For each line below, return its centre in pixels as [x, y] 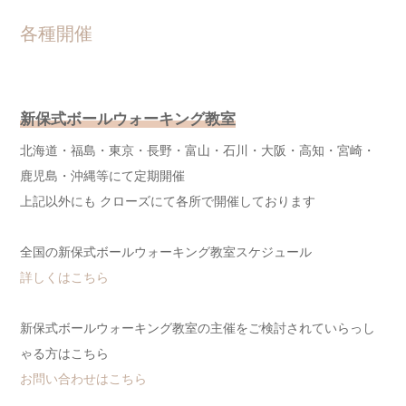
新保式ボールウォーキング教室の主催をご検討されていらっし [198, 329]
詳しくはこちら [64, 278]
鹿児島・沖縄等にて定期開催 [102, 176]
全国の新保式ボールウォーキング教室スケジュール [166, 252]
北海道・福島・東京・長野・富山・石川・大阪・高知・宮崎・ [198, 151]
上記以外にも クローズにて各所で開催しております [168, 202]
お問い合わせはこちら [83, 379]
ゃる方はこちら [64, 354]
